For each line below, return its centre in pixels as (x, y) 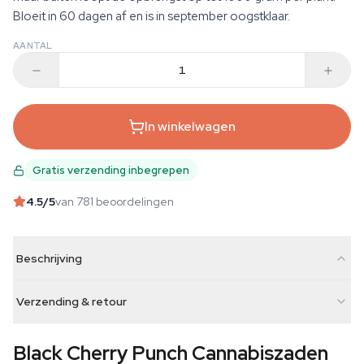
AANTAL (33, 45)
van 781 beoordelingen (115, 201)
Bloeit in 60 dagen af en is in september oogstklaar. (152, 16)
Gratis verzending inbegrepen (111, 170)
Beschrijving (49, 258)
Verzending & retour (71, 301)
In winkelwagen (190, 126)
